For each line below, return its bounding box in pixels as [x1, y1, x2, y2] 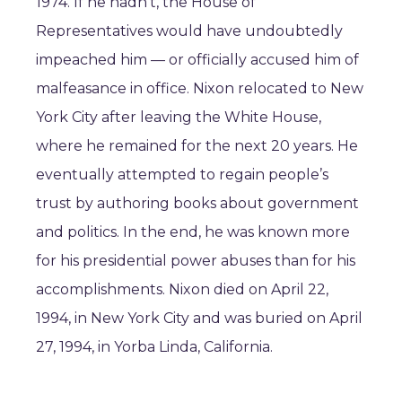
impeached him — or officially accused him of [36, 51, 359, 68]
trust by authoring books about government [36, 195, 359, 212]
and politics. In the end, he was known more [36, 223, 350, 240]
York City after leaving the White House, [36, 109, 321, 126]
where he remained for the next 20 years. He [36, 137, 358, 154]
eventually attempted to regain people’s [36, 166, 328, 183]
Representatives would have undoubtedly [36, 22, 343, 39]
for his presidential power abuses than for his [36, 252, 355, 269]
